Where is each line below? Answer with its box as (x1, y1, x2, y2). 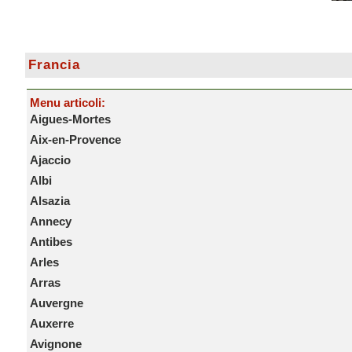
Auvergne (29, 296, 83, 310)
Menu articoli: (29, 96, 105, 109)
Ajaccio (29, 153, 71, 167)
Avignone (29, 337, 82, 350)
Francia (27, 57, 80, 72)
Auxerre (29, 317, 74, 330)
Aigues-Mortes (29, 112, 111, 126)
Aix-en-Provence (29, 133, 121, 146)
